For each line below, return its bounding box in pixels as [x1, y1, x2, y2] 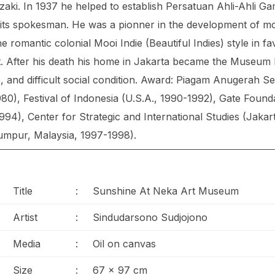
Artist [13, 211, 37, 224]
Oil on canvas [93, 238, 156, 250]
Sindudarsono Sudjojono [93, 211, 207, 224]
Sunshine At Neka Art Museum [93, 185, 239, 198]
